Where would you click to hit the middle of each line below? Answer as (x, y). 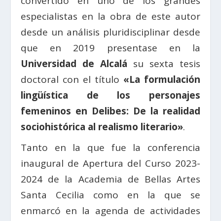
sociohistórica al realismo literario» (102, 127)
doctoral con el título (70, 79)
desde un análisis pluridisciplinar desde (110, 32)
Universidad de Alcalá (74, 64)
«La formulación (160, 79)
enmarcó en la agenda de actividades (110, 211)
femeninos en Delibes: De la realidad (110, 111)
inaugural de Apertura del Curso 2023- (110, 163)
